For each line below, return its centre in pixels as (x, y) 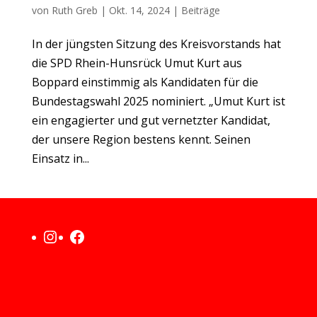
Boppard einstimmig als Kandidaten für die (145, 82)
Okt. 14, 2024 (139, 10)
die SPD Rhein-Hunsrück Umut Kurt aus (137, 63)
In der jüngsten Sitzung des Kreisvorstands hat (156, 44)
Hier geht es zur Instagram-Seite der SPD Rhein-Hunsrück (79, 236)
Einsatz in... (60, 158)
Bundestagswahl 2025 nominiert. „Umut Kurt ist (158, 101)
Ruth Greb (74, 10)
